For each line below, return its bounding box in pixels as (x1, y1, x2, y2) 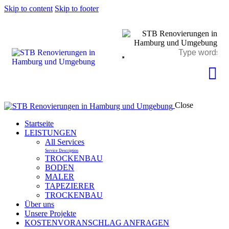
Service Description (45, 148, 78, 153)
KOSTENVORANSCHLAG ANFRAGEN (25, 218, 169, 227)
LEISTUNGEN (25, 128, 77, 137)
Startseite (25, 119, 54, 128)
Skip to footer (55, 4, 99, 13)
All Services (45, 137, 84, 146)
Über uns (25, 199, 54, 209)
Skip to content (4, 4, 53, 13)
